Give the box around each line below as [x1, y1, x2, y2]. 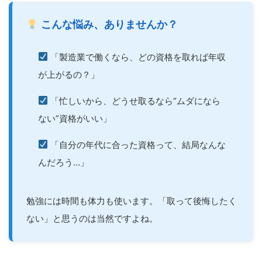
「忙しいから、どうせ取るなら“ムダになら [48, 95, 221, 106]
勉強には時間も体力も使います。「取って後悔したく [26, 195, 237, 206]
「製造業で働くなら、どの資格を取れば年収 [48, 51, 226, 63]
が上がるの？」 [38, 68, 99, 80]
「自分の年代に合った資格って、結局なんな [48, 139, 226, 150]
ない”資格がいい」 [38, 112, 112, 124]
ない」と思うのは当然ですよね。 [26, 212, 158, 224]
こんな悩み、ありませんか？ [38, 18, 178, 30]
